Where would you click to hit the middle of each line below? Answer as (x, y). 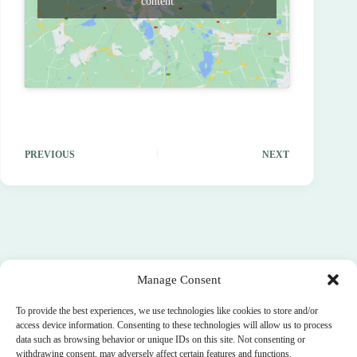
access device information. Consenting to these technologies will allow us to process (174, 325)
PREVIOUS (50, 154)
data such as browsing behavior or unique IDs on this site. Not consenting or (161, 339)
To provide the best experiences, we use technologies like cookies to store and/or (167, 311)
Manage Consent (178, 279)
